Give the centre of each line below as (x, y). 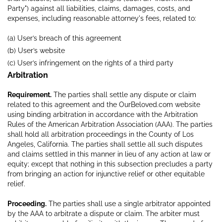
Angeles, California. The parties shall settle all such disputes (105, 144)
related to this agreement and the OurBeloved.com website (104, 104)
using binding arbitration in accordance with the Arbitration (103, 114)
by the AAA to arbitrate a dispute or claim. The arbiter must (104, 213)
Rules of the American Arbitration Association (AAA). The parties (110, 124)
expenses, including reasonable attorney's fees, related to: (102, 18)
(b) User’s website (36, 50)
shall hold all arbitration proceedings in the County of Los (101, 134)
